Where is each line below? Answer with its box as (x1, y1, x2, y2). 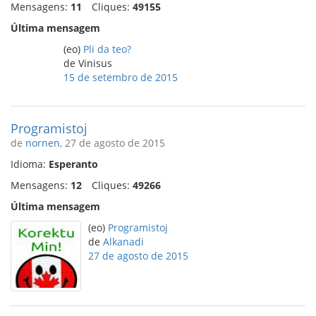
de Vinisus (63, 56, 112, 70)
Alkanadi (103, 235, 144, 248)
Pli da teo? (83, 42, 131, 56)
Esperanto (49, 157, 98, 171)
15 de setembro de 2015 (63, 71, 178, 84)
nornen (25, 136, 60, 150)
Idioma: (11, 157, 49, 171)
